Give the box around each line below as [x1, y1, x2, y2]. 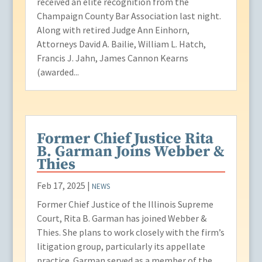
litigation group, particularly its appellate [36, 240, 205, 253]
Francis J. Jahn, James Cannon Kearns [36, 52, 188, 64]
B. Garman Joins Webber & [36, 142, 225, 162]
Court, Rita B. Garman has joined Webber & [36, 212, 206, 225]
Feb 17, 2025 [36, 180, 85, 192]
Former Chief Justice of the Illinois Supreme [36, 198, 213, 211]
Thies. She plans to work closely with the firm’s [36, 226, 225, 239]
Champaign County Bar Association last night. [36, 10, 221, 22]
